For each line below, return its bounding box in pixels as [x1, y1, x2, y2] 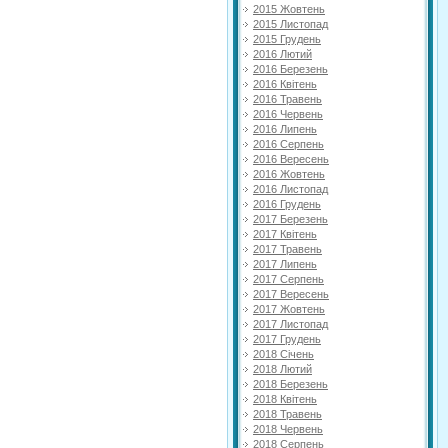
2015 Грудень [253, 32, 321, 45]
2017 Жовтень [253, 302, 325, 315]
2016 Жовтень [253, 167, 325, 180]
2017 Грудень [253, 332, 321, 345]
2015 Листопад [253, 17, 328, 30]
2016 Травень [253, 92, 322, 105]
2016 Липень [253, 122, 317, 135]
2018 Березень [253, 377, 328, 390]
